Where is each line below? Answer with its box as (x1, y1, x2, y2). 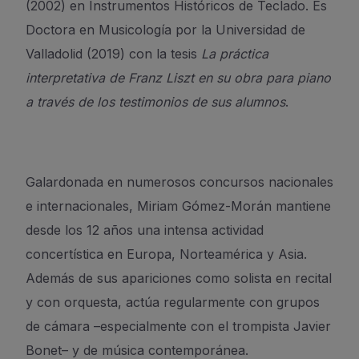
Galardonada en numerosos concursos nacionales (26, 174, 333, 190)
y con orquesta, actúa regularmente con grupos (26, 294, 320, 310)
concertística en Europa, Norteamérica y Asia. (26, 246, 307, 262)
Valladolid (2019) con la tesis (26, 46, 201, 62)
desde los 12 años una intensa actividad (26, 222, 264, 238)
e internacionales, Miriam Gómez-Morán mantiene (26, 198, 331, 214)
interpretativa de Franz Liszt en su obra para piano (26, 70, 331, 86)
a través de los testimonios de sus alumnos (26, 94, 285, 110)
